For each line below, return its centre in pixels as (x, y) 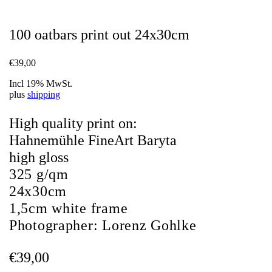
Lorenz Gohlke (149, 226)
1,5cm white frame (69, 209)
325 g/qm (39, 175)
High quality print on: (73, 124)
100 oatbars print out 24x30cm (99, 35)
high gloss (39, 158)
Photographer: (56, 226)
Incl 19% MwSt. (41, 84)
